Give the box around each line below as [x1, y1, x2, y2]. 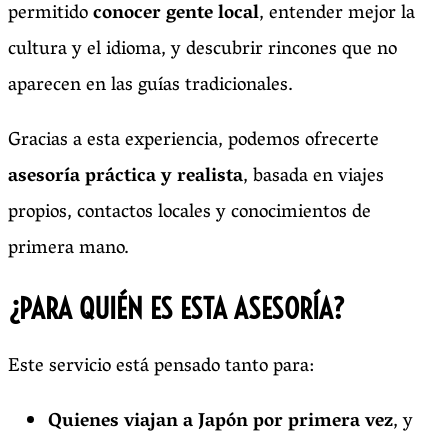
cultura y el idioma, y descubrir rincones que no [8, 32, 397, 69]
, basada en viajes [243, 159, 384, 196]
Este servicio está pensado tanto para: [8, 349, 314, 386]
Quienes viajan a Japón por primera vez [48, 404, 393, 441]
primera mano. [8, 231, 129, 268]
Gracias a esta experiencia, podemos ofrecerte [8, 123, 379, 160]
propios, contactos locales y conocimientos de [8, 195, 371, 232]
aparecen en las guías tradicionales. [8, 68, 293, 105]
